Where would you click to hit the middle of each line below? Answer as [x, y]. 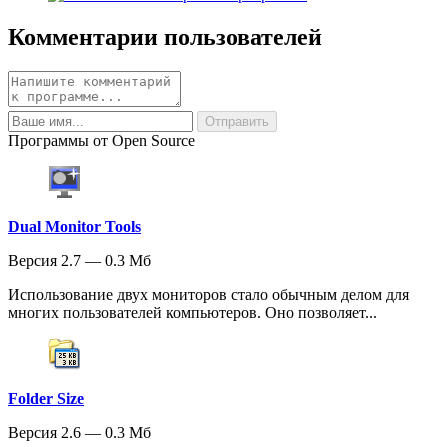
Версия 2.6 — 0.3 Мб [79, 432]
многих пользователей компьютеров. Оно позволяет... [192, 312]
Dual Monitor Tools [74, 226]
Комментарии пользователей [165, 36]
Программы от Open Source [101, 140]
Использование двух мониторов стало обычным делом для [208, 294]
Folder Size [46, 398]
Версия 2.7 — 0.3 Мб [79, 260]
